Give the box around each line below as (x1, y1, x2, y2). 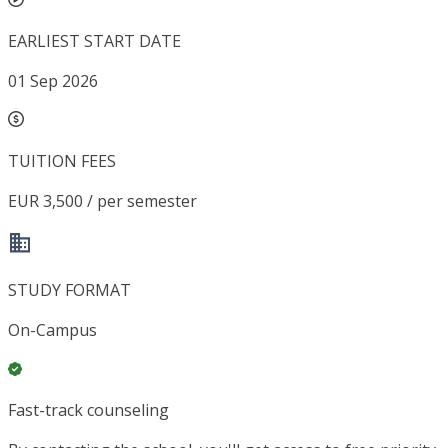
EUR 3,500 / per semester (8, 190, 197, 213)
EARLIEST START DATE (8, 30, 181, 53)
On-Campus (8, 319, 97, 342)
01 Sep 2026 (8, 70, 98, 93)
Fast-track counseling (8, 399, 169, 422)
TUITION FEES (8, 150, 116, 173)
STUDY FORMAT (8, 279, 131, 302)
